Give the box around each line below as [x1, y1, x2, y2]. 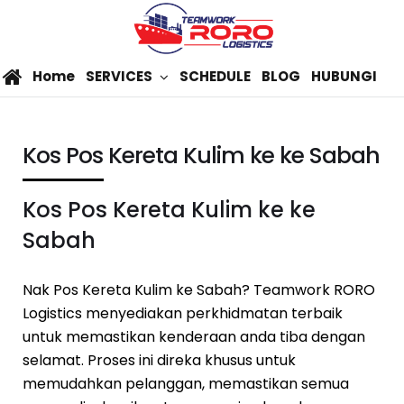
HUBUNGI [311, 66, 377, 86]
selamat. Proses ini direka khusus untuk [23, 349, 296, 371]
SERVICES [86, 66, 152, 86]
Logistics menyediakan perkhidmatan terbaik [23, 302, 343, 324]
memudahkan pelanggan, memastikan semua [23, 372, 349, 394]
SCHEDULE [179, 66, 251, 86]
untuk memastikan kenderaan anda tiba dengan [23, 326, 365, 347]
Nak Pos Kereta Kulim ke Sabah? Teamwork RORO [23, 279, 375, 300]
